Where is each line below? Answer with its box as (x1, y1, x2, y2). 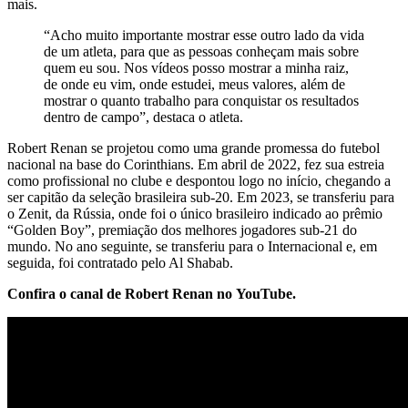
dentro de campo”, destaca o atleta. (44, 109, 243, 126)
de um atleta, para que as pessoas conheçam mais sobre (44, 44, 359, 60)
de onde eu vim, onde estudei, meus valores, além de (44, 76, 345, 93)
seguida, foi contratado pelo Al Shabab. (7, 255, 233, 271)
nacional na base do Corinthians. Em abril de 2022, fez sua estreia (7, 157, 384, 173)
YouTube (236, 286, 292, 302)
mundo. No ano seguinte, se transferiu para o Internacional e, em (7, 239, 377, 255)
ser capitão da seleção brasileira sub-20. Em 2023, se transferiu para (7, 189, 394, 206)
